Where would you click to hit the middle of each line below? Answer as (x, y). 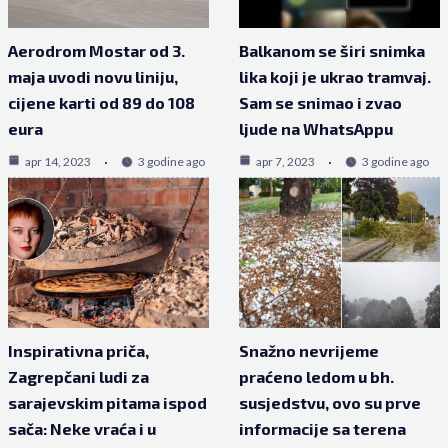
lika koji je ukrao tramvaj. (335, 77)
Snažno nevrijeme (309, 351)
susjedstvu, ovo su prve (330, 403)
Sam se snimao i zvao (320, 103)
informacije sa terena (322, 429)
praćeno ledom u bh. (316, 377)
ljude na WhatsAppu (316, 129)
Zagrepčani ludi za (78, 377)
